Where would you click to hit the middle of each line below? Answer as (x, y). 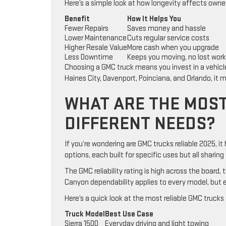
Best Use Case (129, 214)
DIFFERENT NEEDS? (140, 124)
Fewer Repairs (87, 29)
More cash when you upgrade (173, 48)
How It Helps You (154, 19)
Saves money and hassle (166, 29)
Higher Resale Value (96, 48)
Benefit (77, 19)
